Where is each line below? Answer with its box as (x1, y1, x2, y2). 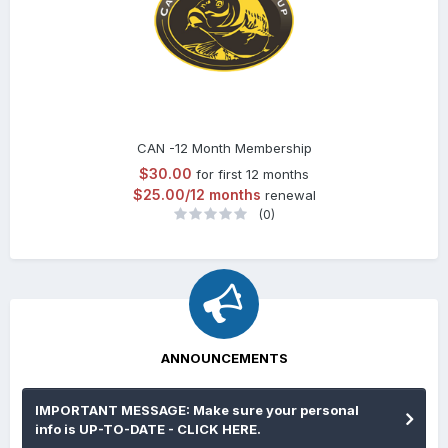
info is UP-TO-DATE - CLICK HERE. (35, 421, 261, 438)
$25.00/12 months (132, 186, 261, 204)
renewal (264, 187, 316, 204)
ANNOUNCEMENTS (160, 350, 288, 367)
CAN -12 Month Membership (136, 140, 312, 157)
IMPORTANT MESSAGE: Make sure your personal (35, 402, 359, 419)
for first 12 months (196, 166, 309, 183)
